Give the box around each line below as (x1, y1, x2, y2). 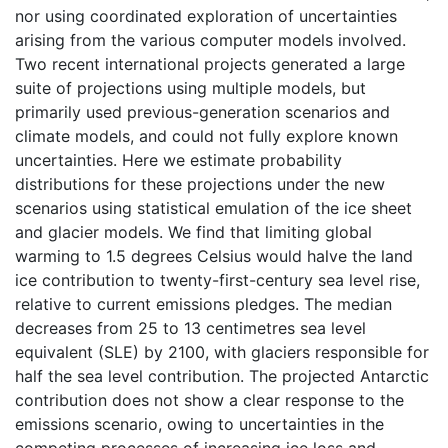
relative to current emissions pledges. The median (15, 294, 392, 314)
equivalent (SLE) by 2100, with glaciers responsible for (15, 342, 429, 362)
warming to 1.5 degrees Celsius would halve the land (15, 246, 413, 266)
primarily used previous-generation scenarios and (15, 102, 390, 122)
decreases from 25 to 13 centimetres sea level (15, 318, 366, 338)
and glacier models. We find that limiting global (15, 222, 372, 242)
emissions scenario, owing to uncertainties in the (15, 414, 384, 434)
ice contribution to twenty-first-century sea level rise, (15, 270, 420, 290)
